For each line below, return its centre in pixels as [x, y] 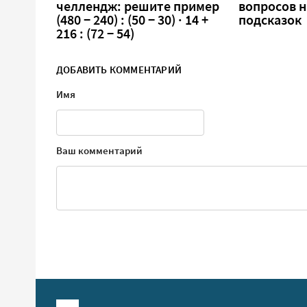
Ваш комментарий [99, 151]
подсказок [270, 20]
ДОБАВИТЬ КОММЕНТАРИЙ [119, 70]
